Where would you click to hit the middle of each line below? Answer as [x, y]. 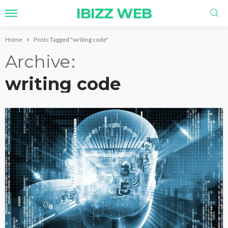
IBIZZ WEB [114, 13]
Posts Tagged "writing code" [71, 39]
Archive [38, 62]
